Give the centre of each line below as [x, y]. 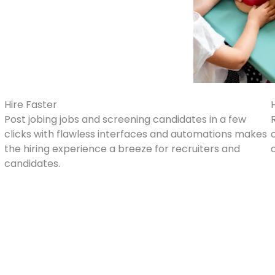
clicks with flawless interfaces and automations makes [136, 134]
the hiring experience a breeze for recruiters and [122, 149]
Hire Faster [31, 105]
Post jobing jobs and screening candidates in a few [126, 119]
